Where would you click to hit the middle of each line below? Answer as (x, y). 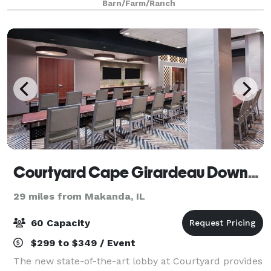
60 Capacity (59, 223)
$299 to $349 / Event (82, 243)
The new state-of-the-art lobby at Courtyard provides (138, 261)
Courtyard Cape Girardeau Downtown (253, 172)
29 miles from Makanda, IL (79, 196)
